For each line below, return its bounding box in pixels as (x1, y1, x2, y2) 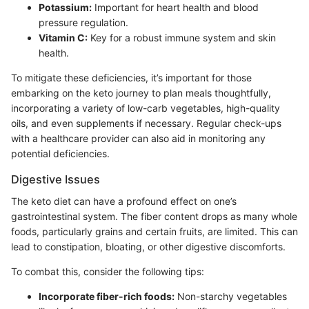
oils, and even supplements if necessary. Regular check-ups (11, 117, 281, 129)
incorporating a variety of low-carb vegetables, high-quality (11, 101, 280, 114)
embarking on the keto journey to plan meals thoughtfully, (11, 86, 271, 99)
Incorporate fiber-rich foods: (39, 290, 175, 302)
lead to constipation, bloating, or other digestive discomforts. (11, 240, 286, 252)
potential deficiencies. (11, 147, 110, 159)
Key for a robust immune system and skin (88, 31, 276, 43)
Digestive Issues (11, 172, 100, 186)
